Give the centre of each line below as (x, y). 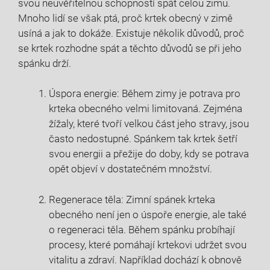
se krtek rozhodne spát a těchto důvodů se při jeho (130, 48)
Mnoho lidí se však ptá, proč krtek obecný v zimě (125, 18)
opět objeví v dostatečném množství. (130, 169)
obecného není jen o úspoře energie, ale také (148, 214)
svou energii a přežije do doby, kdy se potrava (149, 154)
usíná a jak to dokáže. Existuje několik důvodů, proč (131, 33)
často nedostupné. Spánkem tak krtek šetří (143, 139)
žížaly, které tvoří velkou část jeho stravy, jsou (149, 124)
